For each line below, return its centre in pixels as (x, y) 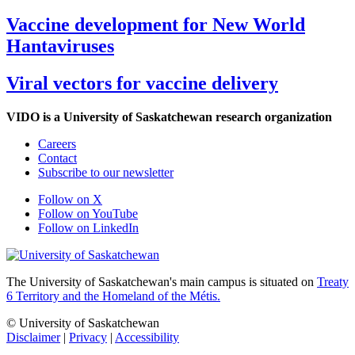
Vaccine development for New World (156, 25)
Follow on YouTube (88, 214)
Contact (57, 158)
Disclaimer (33, 338)
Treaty (333, 282)
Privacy (88, 338)
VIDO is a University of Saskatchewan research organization (169, 117)
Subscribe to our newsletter (106, 173)
